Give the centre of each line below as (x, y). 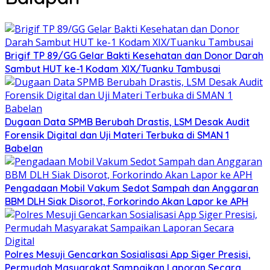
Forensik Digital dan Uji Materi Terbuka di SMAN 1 (117, 135)
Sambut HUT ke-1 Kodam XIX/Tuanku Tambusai (113, 68)
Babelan (24, 148)
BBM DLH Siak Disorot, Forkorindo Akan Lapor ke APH (127, 201)
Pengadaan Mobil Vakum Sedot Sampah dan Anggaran (132, 188)
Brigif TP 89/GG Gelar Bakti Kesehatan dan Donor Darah (134, 55)
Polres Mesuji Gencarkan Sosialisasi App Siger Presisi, (128, 254)
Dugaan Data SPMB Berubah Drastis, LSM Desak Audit (127, 121)
